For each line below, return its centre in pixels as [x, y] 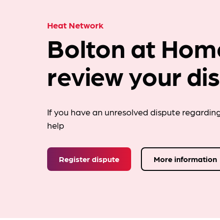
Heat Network [75, 25]
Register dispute [89, 159]
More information [185, 159]
